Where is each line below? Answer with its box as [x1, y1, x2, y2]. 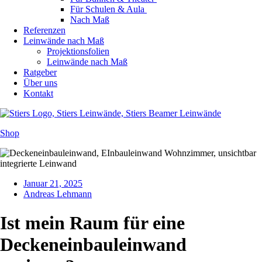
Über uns [23, 78, 57, 88]
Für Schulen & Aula [70, 4, 147, 15]
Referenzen [23, 25, 65, 36]
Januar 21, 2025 [23, 178, 82, 189]
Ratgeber [23, 67, 57, 78]
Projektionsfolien [47, 46, 109, 57]
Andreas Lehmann [23, 189, 92, 199]
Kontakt [23, 88, 53, 99]
